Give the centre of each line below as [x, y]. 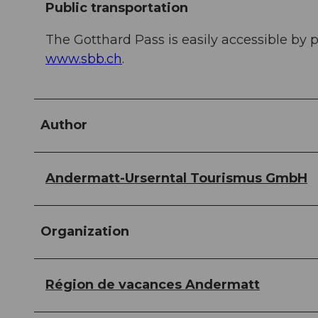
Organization [85, 232]
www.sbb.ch [84, 59]
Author [64, 125]
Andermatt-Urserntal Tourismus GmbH [176, 179]
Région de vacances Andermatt [153, 285]
